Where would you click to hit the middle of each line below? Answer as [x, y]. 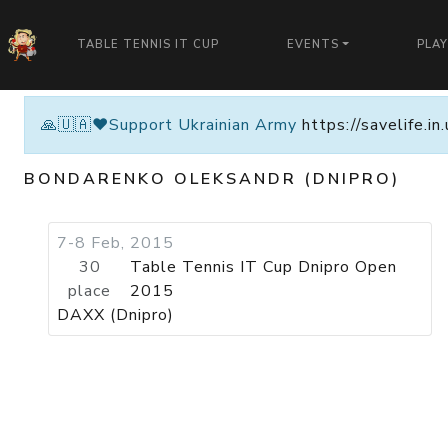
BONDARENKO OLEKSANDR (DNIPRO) [212, 179]
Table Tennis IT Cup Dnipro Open [263, 267]
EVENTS [313, 45]
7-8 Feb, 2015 [115, 243]
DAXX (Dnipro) [115, 315]
